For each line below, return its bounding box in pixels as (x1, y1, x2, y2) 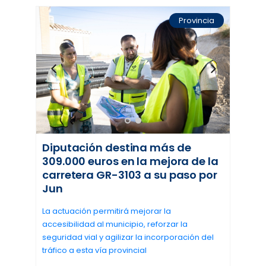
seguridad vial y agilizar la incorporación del (42, 231, 214, 243)
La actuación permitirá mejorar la (42, 205, 171, 217)
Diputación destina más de (42, 140, 191, 155)
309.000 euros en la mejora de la (42, 153, 218, 169)
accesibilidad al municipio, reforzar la (42, 218, 188, 230)
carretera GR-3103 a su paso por (42, 167, 217, 182)
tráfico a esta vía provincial (42, 244, 147, 256)
